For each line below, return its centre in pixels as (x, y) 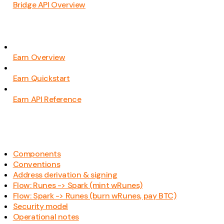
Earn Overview (39, 57)
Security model (40, 206)
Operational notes (46, 216)
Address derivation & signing (65, 174)
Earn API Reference (47, 99)
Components (37, 153)
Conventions (36, 164)
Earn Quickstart (41, 78)
